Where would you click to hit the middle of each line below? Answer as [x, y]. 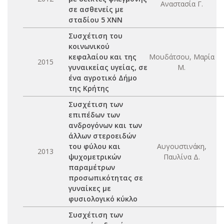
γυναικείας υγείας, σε [108, 67]
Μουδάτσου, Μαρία [181, 57]
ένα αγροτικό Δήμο [103, 78]
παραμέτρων [92, 167]
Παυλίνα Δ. [181, 157]
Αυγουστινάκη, [181, 146]
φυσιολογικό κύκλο [103, 199]
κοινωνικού [89, 46]
